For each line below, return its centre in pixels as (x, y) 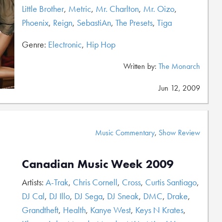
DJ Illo (59, 196)
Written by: (141, 66)
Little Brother (43, 9)
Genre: (35, 44)
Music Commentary (125, 133)
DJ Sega (88, 196)
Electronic (65, 44)
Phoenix (35, 23)
